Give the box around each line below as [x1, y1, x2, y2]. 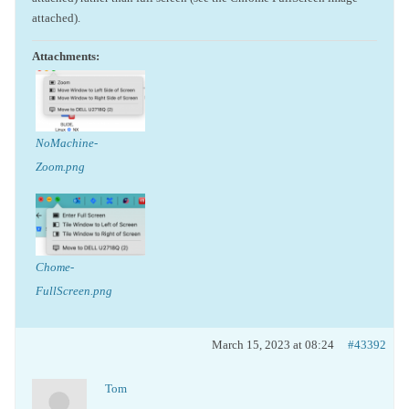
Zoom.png [36, 160, 85, 173]
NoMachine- [36, 136, 98, 150]
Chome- [36, 259, 74, 274]
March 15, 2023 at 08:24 [212, 337, 334, 351]
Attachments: [32, 48, 100, 63]
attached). [32, 10, 80, 25]
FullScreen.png [36, 283, 112, 298]
